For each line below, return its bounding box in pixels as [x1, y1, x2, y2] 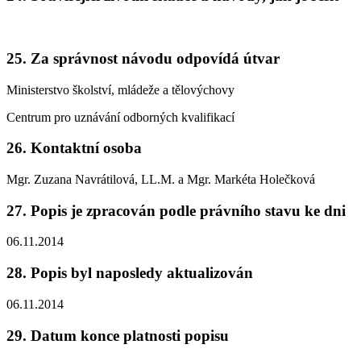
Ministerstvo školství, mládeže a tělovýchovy [6, 82, 234, 97]
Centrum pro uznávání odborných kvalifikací [6, 110, 234, 124]
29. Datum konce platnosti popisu [6, 326, 229, 344]
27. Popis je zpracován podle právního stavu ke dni [6, 201, 346, 219]
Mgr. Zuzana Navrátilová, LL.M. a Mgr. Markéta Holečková [6, 172, 315, 186]
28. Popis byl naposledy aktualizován [6, 264, 253, 282]
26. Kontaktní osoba [6, 139, 142, 157]
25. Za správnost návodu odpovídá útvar [6, 49, 280, 67]
